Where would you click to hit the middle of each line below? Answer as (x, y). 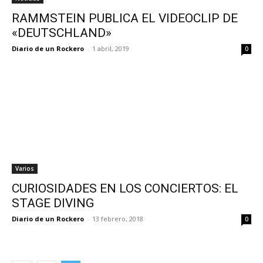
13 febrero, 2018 (118, 219)
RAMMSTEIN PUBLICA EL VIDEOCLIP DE (125, 18)
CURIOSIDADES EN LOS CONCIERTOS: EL (125, 188)
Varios (25, 168)
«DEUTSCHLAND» (62, 33)
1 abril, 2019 (111, 48)
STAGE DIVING (53, 203)
